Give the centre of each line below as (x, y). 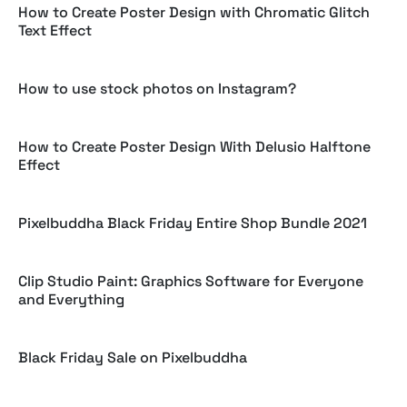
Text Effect (55, 30)
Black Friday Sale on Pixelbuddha (133, 357)
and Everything (71, 299)
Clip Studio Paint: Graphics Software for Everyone (191, 281)
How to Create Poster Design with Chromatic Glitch (194, 12)
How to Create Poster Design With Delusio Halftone (194, 147)
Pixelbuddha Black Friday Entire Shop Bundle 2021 (193, 223)
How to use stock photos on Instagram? (157, 89)
